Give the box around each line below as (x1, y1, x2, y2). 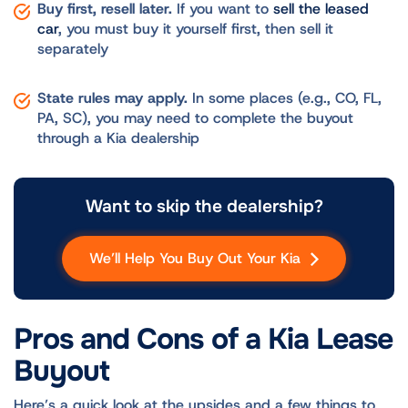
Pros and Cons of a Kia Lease (14, 321, 393, 359)
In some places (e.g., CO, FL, (187, 87, 382, 107)
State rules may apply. (36, 87, 188, 107)
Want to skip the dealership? (85, 194, 323, 218)
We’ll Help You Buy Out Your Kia (89, 248, 305, 268)
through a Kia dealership (36, 127, 204, 148)
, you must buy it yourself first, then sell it (57, 18, 333, 38)
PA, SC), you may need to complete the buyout (36, 107, 353, 127)
